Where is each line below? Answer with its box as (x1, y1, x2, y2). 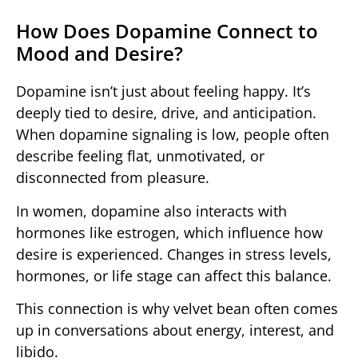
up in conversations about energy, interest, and (16, 320, 334, 340)
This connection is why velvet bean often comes (16, 299, 338, 319)
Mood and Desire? (16, 40, 183, 67)
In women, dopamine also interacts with (16, 201, 287, 221)
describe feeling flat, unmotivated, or (16, 146, 265, 166)
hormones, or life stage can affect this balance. (16, 265, 332, 285)
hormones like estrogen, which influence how (16, 222, 323, 242)
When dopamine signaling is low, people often (16, 125, 329, 145)
